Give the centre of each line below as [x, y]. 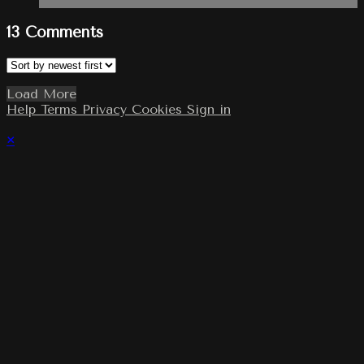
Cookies [159, 109]
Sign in [209, 109]
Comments [64, 33]
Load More [41, 93]
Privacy [107, 109]
